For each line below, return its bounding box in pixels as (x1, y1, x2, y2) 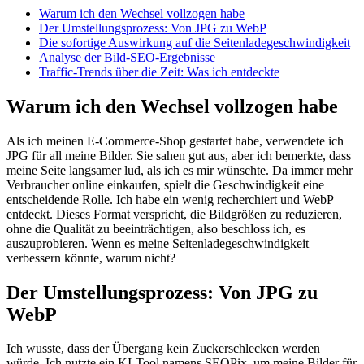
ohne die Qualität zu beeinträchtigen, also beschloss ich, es (6, 221, 305, 236)
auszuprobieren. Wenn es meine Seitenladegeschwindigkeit (6, 236, 309, 250)
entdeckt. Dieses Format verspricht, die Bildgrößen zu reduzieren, (6, 206, 342, 221)
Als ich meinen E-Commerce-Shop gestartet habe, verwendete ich (6, 133, 344, 148)
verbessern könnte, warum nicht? (6, 250, 175, 265)
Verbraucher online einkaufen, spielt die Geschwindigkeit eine (6, 177, 324, 192)
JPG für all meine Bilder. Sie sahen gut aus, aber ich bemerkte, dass (6, 148, 351, 162)
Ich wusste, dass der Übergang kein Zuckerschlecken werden (6, 341, 320, 356)
